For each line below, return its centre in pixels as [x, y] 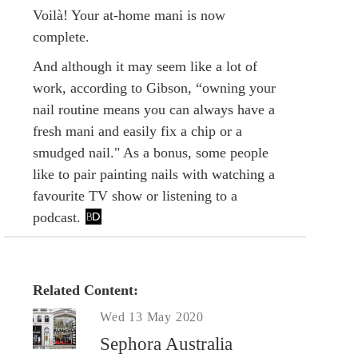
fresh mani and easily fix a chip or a [137, 131]
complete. [61, 36]
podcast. [57, 217]
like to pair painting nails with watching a [154, 174]
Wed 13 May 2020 [152, 316]
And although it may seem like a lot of [145, 66]
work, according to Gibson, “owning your [154, 88]
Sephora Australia [166, 344]
